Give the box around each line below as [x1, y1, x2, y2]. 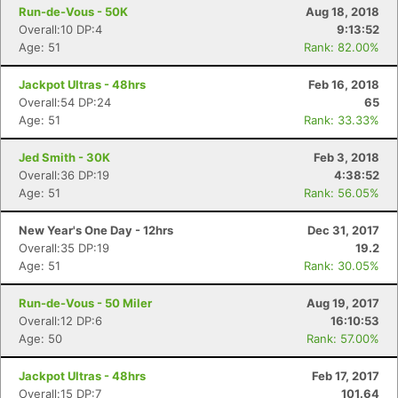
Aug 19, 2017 [306, 296, 379, 310]
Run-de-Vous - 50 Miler [19, 296, 152, 310]
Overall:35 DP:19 [19, 241, 109, 255]
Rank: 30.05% [304, 259, 379, 273]
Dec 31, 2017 [307, 223, 379, 237]
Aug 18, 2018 [306, 4, 379, 19]
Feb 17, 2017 [312, 369, 379, 383]
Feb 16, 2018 [308, 77, 379, 92]
